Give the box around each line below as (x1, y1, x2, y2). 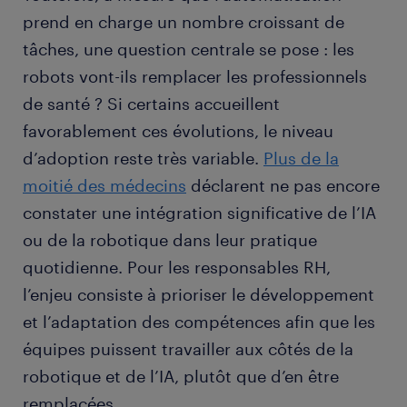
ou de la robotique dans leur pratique (23, 230, 317, 251)
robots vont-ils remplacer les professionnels (23, 66, 367, 87)
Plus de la (263, 148, 339, 169)
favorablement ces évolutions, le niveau (23, 121, 333, 142)
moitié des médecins (23, 175, 186, 196)
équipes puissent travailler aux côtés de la (23, 339, 353, 360)
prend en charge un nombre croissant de (23, 12, 344, 33)
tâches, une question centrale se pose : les (23, 39, 354, 60)
